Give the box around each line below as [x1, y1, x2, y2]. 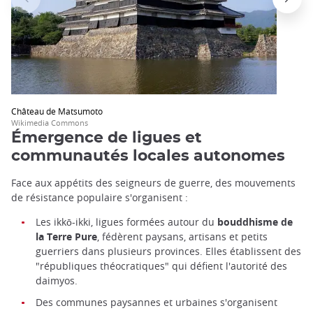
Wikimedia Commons [11, 117, 88, 128]
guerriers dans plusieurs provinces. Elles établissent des [36, 245, 301, 259]
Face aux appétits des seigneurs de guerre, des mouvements [11, 175, 296, 189]
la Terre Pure [36, 230, 97, 244]
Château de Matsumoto [11, 105, 103, 117]
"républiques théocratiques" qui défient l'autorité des [36, 259, 287, 273]
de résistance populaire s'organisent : [11, 190, 188, 204]
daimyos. [36, 274, 78, 288]
